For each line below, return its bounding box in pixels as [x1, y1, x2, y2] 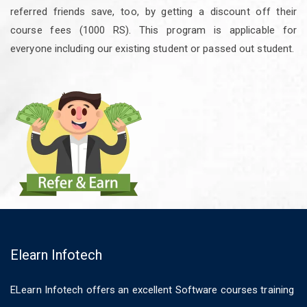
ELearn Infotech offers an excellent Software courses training [10, 283, 295, 296]
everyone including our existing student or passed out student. [10, 42, 295, 55]
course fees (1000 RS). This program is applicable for [10, 23, 297, 36]
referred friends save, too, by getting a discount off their [10, 5, 297, 18]
